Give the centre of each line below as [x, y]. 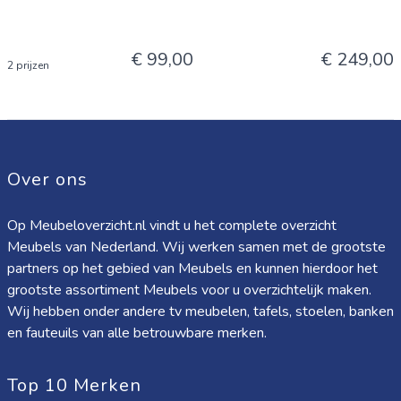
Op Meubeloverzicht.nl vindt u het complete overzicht [172, 226]
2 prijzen [28, 65]
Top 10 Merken [74, 385]
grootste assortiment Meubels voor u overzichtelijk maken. [189, 290]
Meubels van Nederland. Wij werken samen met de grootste [196, 247]
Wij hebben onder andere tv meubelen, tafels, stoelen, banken [200, 311]
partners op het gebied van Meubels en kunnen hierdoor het [192, 269]
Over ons [47, 179]
